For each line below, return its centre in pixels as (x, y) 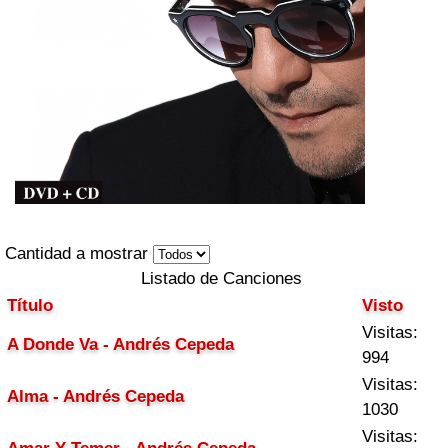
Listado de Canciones (221, 278)
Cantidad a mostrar (79, 253)
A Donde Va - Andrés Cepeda (120, 344)
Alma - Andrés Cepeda (95, 396)
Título (30, 305)
